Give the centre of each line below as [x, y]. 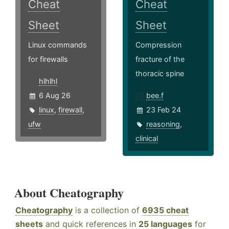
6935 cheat [165, 210]
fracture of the [160, 59]
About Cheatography [69, 193]
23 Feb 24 [164, 110]
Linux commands [58, 45]
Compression [159, 45]
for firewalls [48, 59]
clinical [147, 139]
